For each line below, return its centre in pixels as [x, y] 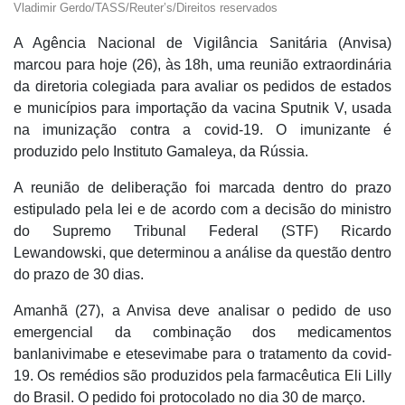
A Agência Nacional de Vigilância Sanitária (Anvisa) [202, 42]
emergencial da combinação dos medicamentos [202, 332]
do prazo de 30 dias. [79, 274]
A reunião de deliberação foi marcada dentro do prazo [202, 187]
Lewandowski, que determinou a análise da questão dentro [202, 252]
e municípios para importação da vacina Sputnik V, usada [202, 108]
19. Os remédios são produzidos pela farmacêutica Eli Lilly [202, 375]
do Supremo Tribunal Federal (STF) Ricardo [202, 231]
